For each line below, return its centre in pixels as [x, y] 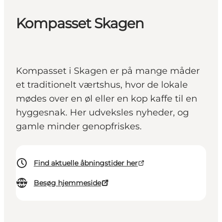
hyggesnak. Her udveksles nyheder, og [102, 113]
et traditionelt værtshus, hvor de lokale [102, 85]
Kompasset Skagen [80, 24]
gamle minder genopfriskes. [79, 127]
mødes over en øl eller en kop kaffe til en [107, 99]
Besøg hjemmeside [67, 183]
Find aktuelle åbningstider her [86, 163]
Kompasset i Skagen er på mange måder [108, 71]
